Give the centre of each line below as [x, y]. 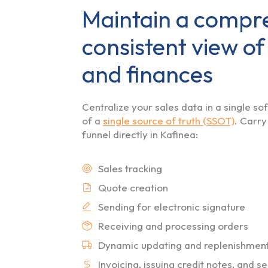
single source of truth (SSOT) [168, 120]
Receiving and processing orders [173, 226]
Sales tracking [130, 168]
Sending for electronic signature [171, 206]
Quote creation [133, 187]
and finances [147, 74]
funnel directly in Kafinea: [140, 134]
